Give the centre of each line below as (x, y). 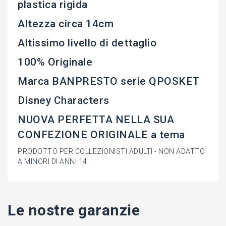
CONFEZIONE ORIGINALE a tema (101, 135)
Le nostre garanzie (74, 210)
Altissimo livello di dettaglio (87, 43)
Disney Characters (64, 101)
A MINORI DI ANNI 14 (52, 162)
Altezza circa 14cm (66, 24)
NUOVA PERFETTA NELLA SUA (96, 120)
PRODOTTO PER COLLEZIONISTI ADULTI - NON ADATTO (111, 152)
